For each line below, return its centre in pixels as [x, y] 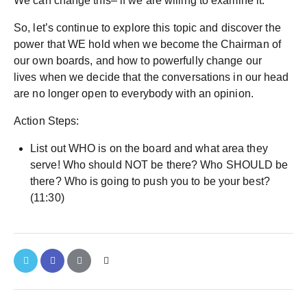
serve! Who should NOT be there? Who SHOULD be [159, 165]
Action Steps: [47, 121]
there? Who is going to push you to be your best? [150, 182]
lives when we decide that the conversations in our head [151, 77]
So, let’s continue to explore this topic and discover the [147, 28]
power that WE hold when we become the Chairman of [147, 45]
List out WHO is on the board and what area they [149, 149]
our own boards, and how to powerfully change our [138, 61]
